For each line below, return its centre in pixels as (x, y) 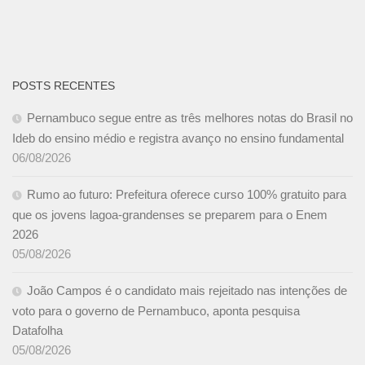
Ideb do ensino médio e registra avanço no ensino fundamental (178, 139)
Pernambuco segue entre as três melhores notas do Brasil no (190, 118)
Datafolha (39, 331)
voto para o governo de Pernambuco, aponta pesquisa (156, 311)
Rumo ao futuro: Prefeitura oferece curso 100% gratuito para (187, 195)
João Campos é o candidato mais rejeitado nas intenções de (187, 291)
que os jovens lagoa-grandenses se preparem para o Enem (170, 215)
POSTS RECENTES (64, 86)
